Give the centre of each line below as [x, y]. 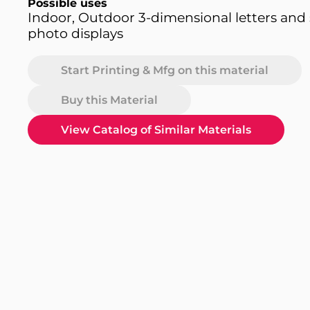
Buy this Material [109, 100]
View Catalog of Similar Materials [156, 130]
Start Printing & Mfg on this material [165, 70]
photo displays [75, 34]
